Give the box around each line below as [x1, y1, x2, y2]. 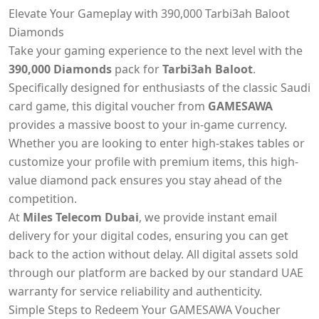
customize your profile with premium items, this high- [9, 154, 298, 169]
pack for [112, 61, 162, 77]
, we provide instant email [139, 209, 277, 225]
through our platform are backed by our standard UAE [9, 265, 303, 281]
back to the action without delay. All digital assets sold [9, 246, 298, 262]
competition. [9, 191, 77, 206]
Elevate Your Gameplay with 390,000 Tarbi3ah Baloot [9, 6, 290, 21]
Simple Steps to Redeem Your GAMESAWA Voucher [9, 302, 281, 318]
